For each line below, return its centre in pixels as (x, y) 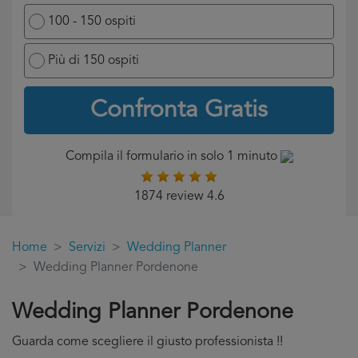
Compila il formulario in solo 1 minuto (173, 157)
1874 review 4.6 (179, 197)
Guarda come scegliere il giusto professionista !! (147, 342)
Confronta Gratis (179, 110)
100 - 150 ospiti (92, 22)
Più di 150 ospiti (93, 61)
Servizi (87, 248)
